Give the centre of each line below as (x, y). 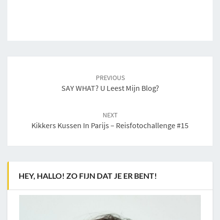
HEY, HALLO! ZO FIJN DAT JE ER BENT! (88, 176)
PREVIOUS (110, 78)
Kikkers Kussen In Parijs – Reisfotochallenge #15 (110, 125)
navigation (33, 74)
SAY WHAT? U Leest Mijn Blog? (110, 88)
